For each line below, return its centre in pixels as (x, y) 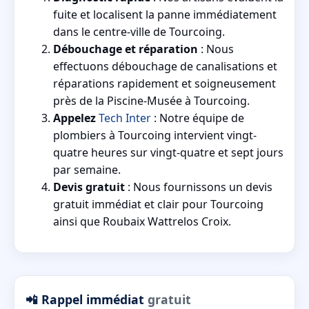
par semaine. (87, 170)
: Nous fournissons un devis (199, 187)
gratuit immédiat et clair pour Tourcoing (158, 205)
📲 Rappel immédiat (87, 299)
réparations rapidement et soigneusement (165, 84)
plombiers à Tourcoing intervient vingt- (155, 136)
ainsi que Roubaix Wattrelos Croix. (142, 222)
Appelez (74, 118)
